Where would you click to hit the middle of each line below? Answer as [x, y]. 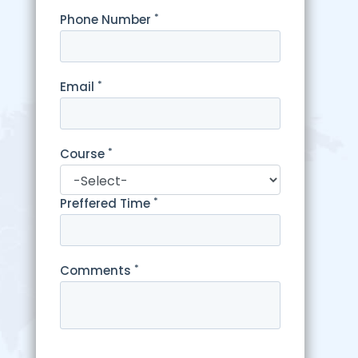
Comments [97, 271]
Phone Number [107, 20]
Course [84, 154]
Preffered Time [106, 204]
